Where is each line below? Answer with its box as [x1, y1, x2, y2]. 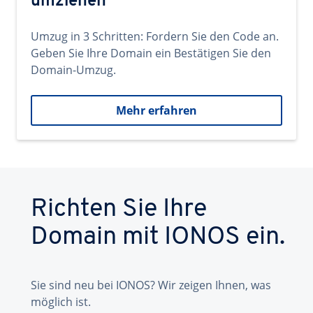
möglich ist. [31, 294, 91, 310]
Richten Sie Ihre [31, 197, 207, 222]
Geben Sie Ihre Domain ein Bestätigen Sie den [31, 45, 271, 61]
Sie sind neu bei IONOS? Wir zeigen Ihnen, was [31, 277, 271, 293]
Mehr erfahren [116, 103, 197, 118]
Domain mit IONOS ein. [31, 225, 285, 250]
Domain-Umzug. [31, 62, 116, 78]
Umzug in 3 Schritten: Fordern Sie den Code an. [31, 29, 279, 44]
